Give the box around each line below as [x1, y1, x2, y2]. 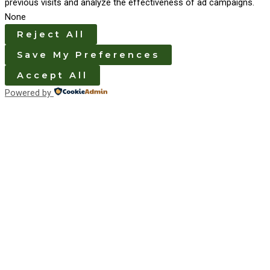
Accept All [17, 70, 88, 81]
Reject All [17, 29, 85, 40]
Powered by [5, 87, 51, 99]
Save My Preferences [17, 49, 160, 61]
